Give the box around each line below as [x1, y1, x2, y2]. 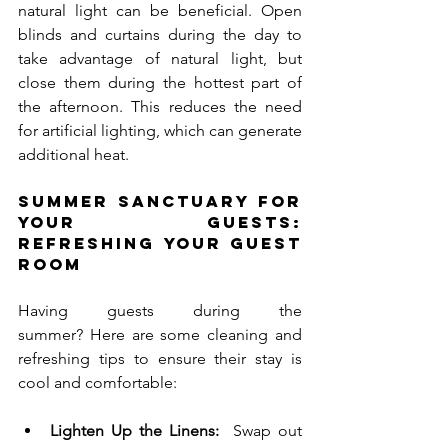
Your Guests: [18, 212, 302, 233]
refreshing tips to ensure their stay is [18, 349, 302, 369]
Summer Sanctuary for [18, 191, 302, 212]
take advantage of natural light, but [18, 49, 302, 69]
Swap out [219, 421, 302, 441]
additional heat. [18, 145, 129, 165]
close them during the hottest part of [18, 73, 302, 93]
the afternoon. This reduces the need [18, 97, 302, 117]
